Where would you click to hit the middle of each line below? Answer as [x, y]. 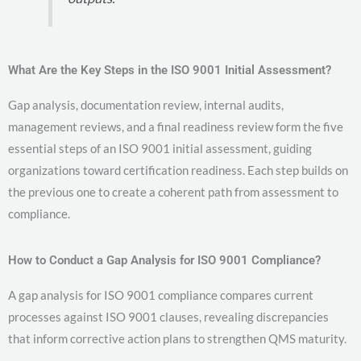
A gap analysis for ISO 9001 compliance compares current [161, 295]
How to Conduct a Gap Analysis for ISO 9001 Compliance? [164, 260]
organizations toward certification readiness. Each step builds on [178, 170]
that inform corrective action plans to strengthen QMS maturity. [177, 338]
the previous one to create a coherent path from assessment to [173, 191]
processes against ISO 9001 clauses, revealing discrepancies [168, 316]
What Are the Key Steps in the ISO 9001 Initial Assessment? [170, 70]
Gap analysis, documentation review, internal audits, [146, 104]
